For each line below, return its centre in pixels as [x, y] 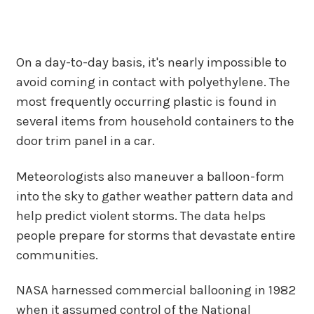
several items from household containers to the [155, 122]
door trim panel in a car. [85, 141]
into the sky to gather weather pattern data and [155, 196]
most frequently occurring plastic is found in [146, 102]
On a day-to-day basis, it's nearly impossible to [151, 63]
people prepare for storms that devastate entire [156, 235]
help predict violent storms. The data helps [141, 216]
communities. [57, 255]
